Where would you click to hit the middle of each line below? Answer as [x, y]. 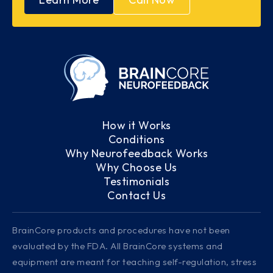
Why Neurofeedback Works [136, 154]
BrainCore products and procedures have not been [121, 230]
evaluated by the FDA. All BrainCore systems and [118, 246]
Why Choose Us [136, 168]
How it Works [136, 126]
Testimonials [136, 182]
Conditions [136, 140]
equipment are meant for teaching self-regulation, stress [134, 262]
